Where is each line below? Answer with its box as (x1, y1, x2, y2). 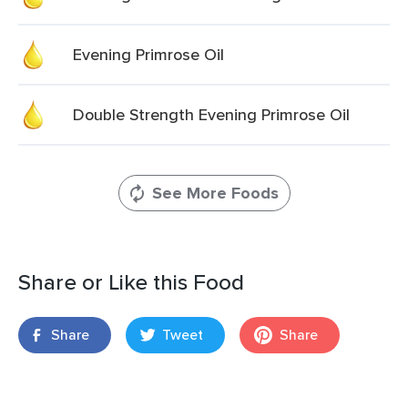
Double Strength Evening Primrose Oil (73, 103, 350, 126)
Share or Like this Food (18, 266, 244, 298)
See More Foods (151, 181, 279, 205)
